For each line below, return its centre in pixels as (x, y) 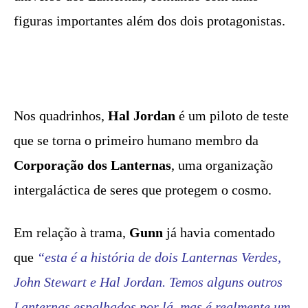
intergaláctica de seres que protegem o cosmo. (143, 189)
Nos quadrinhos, (61, 115)
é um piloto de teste (232, 115)
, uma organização (222, 165)
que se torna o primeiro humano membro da (136, 140)
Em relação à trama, (71, 232)
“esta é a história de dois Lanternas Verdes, (159, 257)
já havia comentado (219, 232)
